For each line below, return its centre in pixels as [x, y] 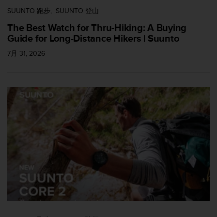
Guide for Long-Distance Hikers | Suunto [93, 39]
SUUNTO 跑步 [29, 11]
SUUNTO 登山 [77, 11]
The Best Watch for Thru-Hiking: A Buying [97, 28]
